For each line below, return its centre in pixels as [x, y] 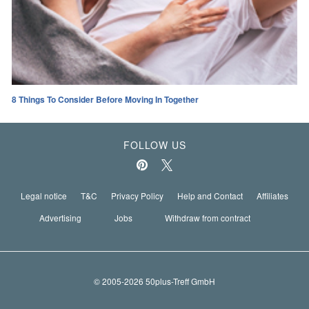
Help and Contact [210, 196]
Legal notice [44, 196]
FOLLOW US [154, 145]
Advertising [61, 218]
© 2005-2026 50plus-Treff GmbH [154, 281]
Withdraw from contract [208, 218]
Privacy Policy [137, 196]
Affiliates [272, 196]
